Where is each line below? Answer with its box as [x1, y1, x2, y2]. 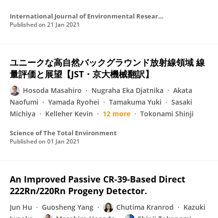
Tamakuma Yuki [109, 97, 162, 107]
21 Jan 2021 [47, 20, 80, 29]
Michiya [10, 109, 36, 118]
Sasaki [171, 97, 192, 107]
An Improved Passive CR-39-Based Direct [10, 173, 185, 185]
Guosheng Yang [42, 202, 93, 212]
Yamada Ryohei [48, 97, 99, 107]
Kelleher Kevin [45, 109, 93, 118]
